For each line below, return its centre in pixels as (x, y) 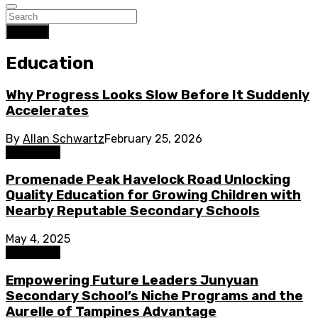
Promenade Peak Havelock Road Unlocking (148, 180)
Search (27, 32)
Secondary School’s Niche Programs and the (154, 296)
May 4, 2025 (38, 238)
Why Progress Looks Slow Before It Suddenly (158, 95)
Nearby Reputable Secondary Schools (133, 211)
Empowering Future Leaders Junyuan (132, 280)
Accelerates (47, 110)
